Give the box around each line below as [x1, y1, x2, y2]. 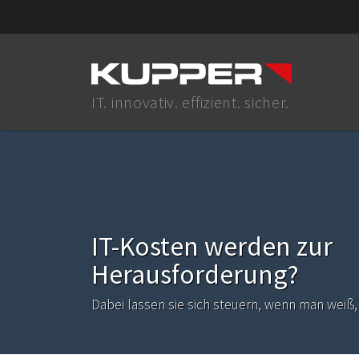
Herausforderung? [91, 257, 299, 292]
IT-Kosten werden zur [91, 229, 333, 264]
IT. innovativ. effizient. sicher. [91, 91, 290, 112]
